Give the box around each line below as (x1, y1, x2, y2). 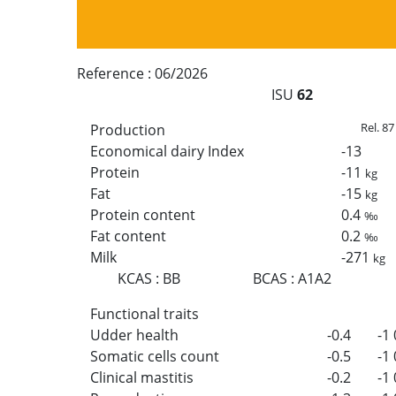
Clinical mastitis (90, 367, 194, 387)
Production (90, 119, 165, 140)
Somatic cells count (90, 346, 219, 366)
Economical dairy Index (90, 141, 244, 161)
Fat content (90, 225, 166, 246)
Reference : (77, 63, 155, 83)
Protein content (90, 204, 195, 225)
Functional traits (90, 303, 199, 324)
